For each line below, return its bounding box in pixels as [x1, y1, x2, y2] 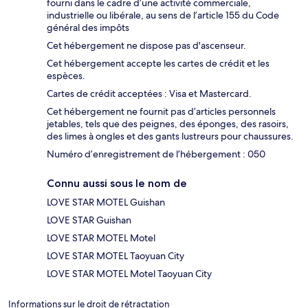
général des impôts [47, 21, 129, 34]
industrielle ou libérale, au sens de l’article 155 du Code [47, 9, 279, 22]
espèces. [47, 69, 85, 82]
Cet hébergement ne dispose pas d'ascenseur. [47, 39, 246, 52]
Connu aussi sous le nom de [47, 177, 187, 190]
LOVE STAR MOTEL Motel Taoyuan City [47, 267, 212, 280]
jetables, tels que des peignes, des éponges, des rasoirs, [47, 118, 289, 131]
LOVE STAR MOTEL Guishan [47, 196, 165, 209]
